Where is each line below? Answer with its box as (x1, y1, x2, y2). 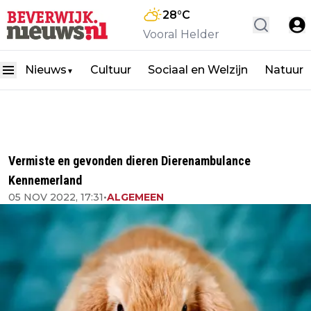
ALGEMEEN (107, 191, 164, 203)
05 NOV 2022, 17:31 (8, 191, 103, 203)
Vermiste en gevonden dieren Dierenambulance (8, 153, 251, 168)
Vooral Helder (143, 28, 219, 41)
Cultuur (90, 63, 131, 76)
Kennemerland (8, 173, 82, 187)
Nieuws (25, 63, 67, 76)
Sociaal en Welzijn (148, 63, 248, 76)
